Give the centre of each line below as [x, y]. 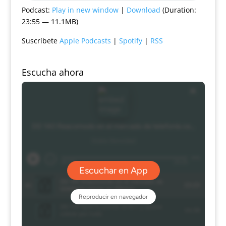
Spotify [130, 40]
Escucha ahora [52, 72]
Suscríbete [40, 40]
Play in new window [85, 10]
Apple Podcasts [85, 40]
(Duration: [178, 10]
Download [143, 10]
